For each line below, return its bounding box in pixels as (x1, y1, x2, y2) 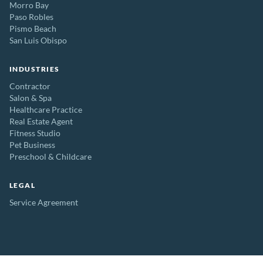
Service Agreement (9, 197, 78, 208)
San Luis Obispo (9, 35, 67, 46)
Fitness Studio (9, 128, 60, 139)
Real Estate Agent (9, 116, 73, 127)
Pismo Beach (9, 23, 56, 34)
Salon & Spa (9, 93, 52, 103)
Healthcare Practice (9, 104, 82, 115)
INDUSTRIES (9, 65, 60, 74)
